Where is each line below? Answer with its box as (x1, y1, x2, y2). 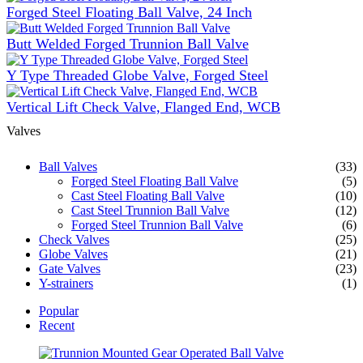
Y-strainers (39, 275, 93, 290)
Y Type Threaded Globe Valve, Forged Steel (6, 66, 268, 83)
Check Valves (39, 232, 109, 246)
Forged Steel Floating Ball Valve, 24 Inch (6, 3, 252, 20)
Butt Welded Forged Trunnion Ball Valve (6, 35, 249, 52)
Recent (39, 318, 75, 332)
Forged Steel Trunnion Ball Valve (71, 217, 243, 232)
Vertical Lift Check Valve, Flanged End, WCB (6, 98, 280, 115)
